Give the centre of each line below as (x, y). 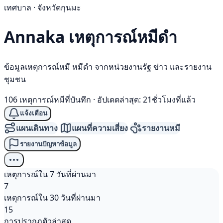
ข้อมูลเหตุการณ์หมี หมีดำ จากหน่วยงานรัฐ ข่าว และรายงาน (108, 66)
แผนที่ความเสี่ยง (100, 128)
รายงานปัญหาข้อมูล (48, 144)
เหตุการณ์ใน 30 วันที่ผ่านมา (52, 198)
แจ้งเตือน (34, 113)
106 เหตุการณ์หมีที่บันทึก (48, 99)
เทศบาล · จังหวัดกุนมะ (43, 7)
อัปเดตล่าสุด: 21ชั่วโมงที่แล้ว (146, 99)
